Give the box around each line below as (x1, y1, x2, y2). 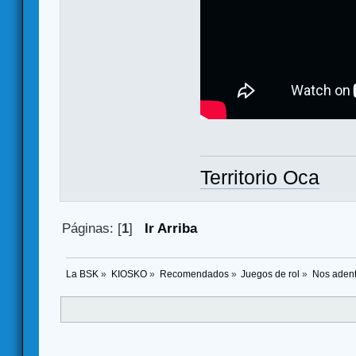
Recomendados (159, 269, 229, 280)
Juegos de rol (241, 269, 300, 280)
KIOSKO (110, 269, 147, 280)
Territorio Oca (200, 167, 319, 189)
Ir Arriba (145, 220, 198, 236)
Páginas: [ (62, 220, 122, 236)
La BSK (66, 269, 99, 280)
